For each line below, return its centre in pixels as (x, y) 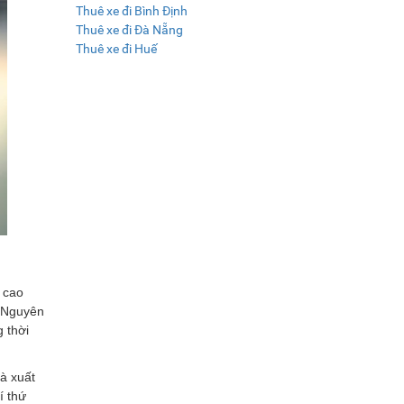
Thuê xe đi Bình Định (131, 10)
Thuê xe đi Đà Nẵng (129, 29)
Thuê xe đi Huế (116, 48)
